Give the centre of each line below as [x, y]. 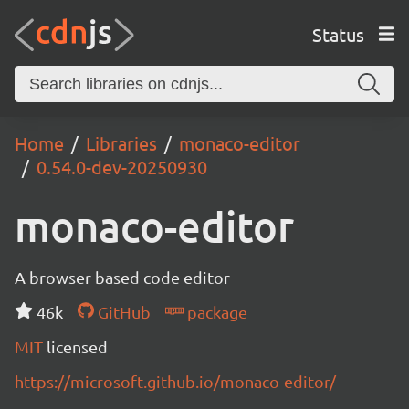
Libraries [121, 143]
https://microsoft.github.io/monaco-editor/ [175, 381]
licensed [77, 346]
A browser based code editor [122, 277]
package [215, 312]
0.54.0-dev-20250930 [122, 167]
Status [338, 34]
